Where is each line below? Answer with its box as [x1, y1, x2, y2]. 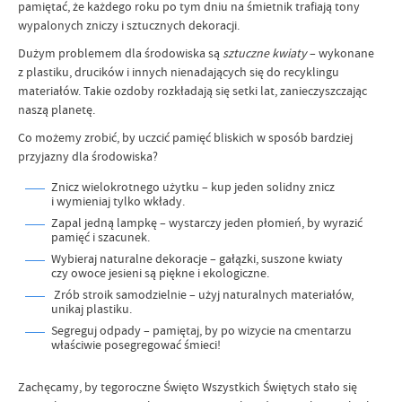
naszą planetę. [18, 101, 95, 118]
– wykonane [310, 45, 374, 61]
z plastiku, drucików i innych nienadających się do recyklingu [18, 64, 339, 80]
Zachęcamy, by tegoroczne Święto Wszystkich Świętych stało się [18, 379, 357, 395]
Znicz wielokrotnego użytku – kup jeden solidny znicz [51, 179, 335, 195]
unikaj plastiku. [51, 301, 132, 317]
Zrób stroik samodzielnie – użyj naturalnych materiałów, [51, 286, 354, 302]
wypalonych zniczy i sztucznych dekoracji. [18, 17, 240, 33]
